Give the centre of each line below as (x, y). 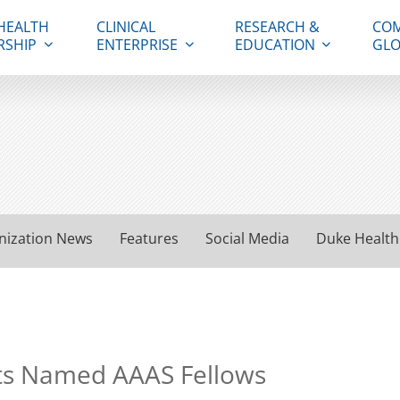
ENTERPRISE (137, 45)
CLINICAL (126, 27)
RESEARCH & (277, 27)
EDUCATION (275, 45)
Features (149, 238)
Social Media (247, 238)
